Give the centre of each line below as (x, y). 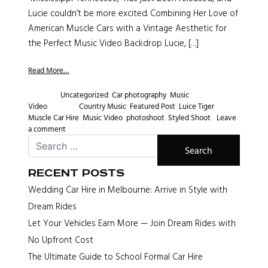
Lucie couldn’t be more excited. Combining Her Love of (133, 13)
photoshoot (146, 118)
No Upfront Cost (61, 240)
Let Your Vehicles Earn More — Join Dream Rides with (132, 223)
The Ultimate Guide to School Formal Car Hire (116, 257)
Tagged (66, 106)
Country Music (103, 106)
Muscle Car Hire (54, 118)
